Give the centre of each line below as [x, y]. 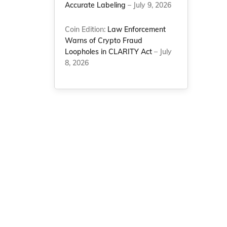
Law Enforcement [137, 29]
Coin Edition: [86, 29]
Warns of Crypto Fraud [104, 41]
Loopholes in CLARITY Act [109, 52]
